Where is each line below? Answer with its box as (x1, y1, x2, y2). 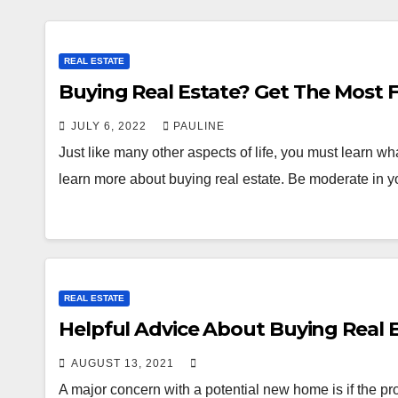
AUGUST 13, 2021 (71, 357, 178, 370)
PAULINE (173, 120, 225, 132)
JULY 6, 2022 (71, 120, 150, 132)
